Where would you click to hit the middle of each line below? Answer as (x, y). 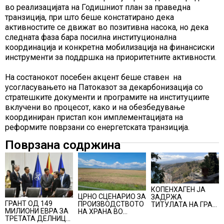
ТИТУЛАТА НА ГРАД (185, 204)
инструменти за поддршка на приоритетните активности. (111, 57)
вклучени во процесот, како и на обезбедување (95, 107)
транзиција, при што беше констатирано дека (89, 17)
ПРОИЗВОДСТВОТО (111, 204)
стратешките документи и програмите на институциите (107, 97)
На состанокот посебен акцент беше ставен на (93, 77)
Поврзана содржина (63, 145)
